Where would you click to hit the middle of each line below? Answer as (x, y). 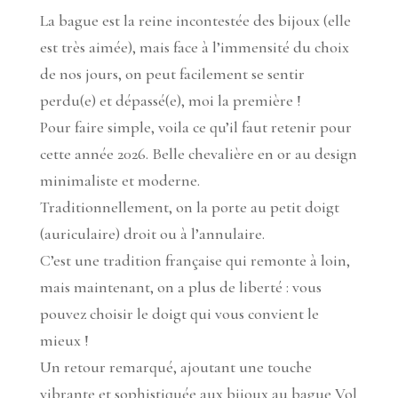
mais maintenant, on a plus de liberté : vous (180, 287)
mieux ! (64, 341)
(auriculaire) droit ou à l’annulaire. (152, 234)
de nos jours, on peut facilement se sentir (172, 74)
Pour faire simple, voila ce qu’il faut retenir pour (195, 127)
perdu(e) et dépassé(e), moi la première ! (170, 101)
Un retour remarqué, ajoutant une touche (175, 367)
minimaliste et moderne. (119, 181)
